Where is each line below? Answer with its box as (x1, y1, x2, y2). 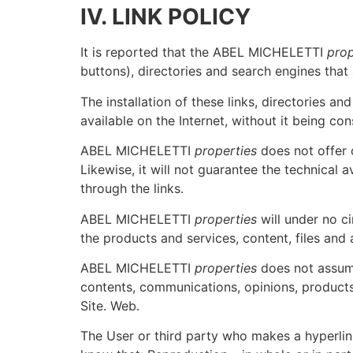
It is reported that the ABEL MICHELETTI (80, 44, 327, 61)
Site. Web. (80, 297, 139, 314)
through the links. (80, 180, 184, 197)
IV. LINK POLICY (80, 3, 251, 31)
